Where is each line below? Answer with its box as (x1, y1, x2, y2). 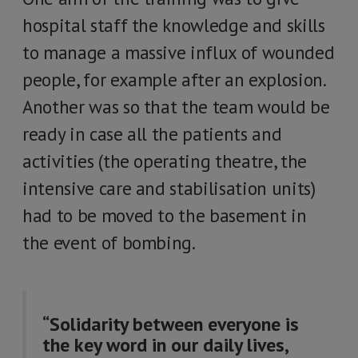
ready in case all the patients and (22, 122, 282, 145)
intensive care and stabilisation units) (22, 177, 316, 200)
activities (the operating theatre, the (22, 149, 307, 173)
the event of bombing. (22, 231, 196, 254)
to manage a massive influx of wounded (22, 41, 335, 64)
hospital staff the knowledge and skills (22, 14, 325, 37)
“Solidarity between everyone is (42, 312, 299, 336)
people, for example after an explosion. (22, 68, 325, 91)
